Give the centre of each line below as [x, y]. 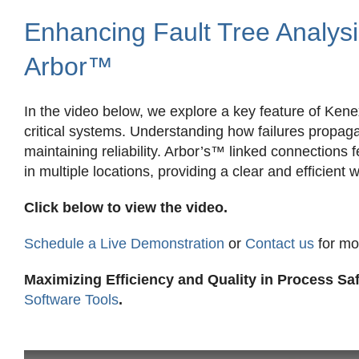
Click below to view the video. [125, 208]
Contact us [279, 244]
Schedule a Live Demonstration [124, 244]
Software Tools [71, 300]
